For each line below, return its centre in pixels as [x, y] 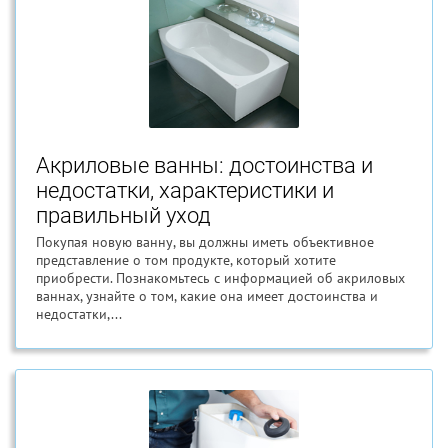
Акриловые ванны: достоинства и [204, 165]
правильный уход [123, 215]
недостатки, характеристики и [185, 190]
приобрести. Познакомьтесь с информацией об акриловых [220, 278]
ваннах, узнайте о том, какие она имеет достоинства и [207, 296]
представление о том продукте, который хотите [186, 260]
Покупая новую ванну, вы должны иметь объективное [205, 242]
